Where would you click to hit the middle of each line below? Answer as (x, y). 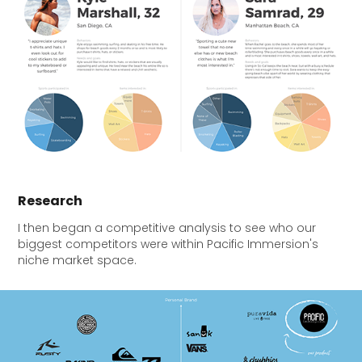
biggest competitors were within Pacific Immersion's (168, 246)
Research (51, 202)
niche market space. (78, 262)
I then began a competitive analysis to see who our (167, 229)
